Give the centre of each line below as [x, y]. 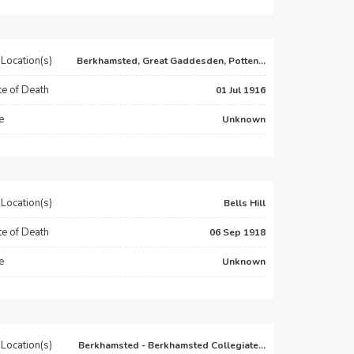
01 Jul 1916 [241, 90]
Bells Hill [245, 203]
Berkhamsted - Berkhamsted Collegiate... [172, 345]
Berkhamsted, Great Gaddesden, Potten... [171, 61]
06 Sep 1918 [237, 232]
